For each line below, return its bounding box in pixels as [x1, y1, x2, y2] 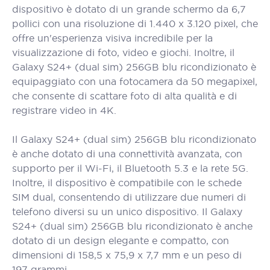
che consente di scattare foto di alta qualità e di [12, 90, 237, 102]
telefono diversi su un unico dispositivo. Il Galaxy [12, 206, 242, 218]
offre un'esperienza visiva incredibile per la [12, 32, 213, 44]
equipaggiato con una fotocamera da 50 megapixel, [12, 75, 257, 87]
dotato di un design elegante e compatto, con [12, 234, 229, 246]
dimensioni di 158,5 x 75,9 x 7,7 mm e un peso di [12, 249, 242, 261]
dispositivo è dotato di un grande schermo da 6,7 [12, 3, 246, 15]
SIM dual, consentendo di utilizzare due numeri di [12, 191, 246, 203]
